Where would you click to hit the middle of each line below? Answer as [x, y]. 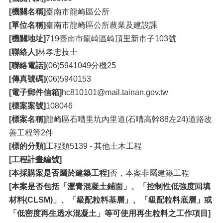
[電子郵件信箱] [35, 93]
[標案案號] [27, 106]
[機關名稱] [27, 12]
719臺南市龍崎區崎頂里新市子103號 [111, 39]
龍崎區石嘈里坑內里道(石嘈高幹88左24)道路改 [129, 119]
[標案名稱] [27, 119]
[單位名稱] [27, 25]
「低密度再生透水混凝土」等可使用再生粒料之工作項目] [110, 214]
